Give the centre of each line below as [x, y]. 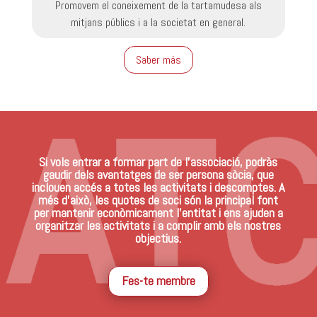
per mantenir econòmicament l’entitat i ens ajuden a [158, 212]
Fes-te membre [158, 281]
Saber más [158, 60]
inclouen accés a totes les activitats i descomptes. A [158, 187]
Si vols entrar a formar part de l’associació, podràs [158, 161]
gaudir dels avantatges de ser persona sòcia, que [158, 174]
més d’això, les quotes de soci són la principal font [158, 200]
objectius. [158, 238]
